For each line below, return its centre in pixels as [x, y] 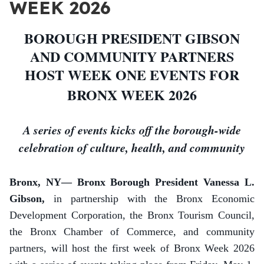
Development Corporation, [70, 215]
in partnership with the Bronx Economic [154, 199]
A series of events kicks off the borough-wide [132, 130]
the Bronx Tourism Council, [192, 215]
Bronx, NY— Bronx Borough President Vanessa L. [132, 182]
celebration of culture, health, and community [132, 147]
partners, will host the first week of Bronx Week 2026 [132, 248]
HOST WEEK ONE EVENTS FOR [132, 75]
